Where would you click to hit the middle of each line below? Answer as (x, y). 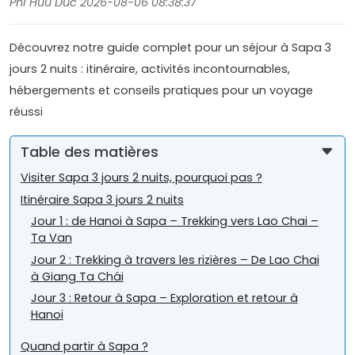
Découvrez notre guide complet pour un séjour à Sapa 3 (170, 48)
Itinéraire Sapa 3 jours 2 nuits (102, 199)
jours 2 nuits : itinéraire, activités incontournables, (150, 69)
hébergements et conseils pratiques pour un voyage (161, 91)
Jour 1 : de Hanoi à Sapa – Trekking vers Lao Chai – (174, 221)
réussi (26, 112)
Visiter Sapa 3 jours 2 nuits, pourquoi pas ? (141, 178)
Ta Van (51, 238)
